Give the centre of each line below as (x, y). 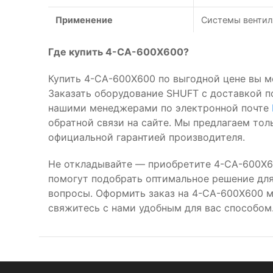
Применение (84, 20)
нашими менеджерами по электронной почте (160, 108)
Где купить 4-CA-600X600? (119, 52)
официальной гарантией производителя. (147, 137)
